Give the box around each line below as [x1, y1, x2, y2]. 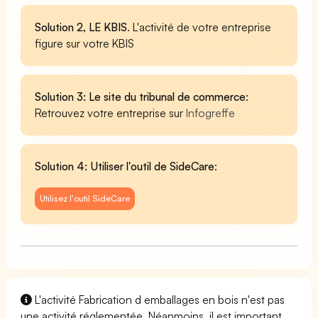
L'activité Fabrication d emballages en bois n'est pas [32, 292, 285, 307]
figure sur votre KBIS [35, 35, 135, 50]
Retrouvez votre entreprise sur [35, 105, 187, 120]
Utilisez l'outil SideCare [40, 192, 131, 204]
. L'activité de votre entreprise [127, 19, 272, 34]
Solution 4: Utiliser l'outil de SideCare [35, 158, 215, 173]
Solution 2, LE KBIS [35, 19, 128, 34]
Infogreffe [186, 105, 236, 120]
